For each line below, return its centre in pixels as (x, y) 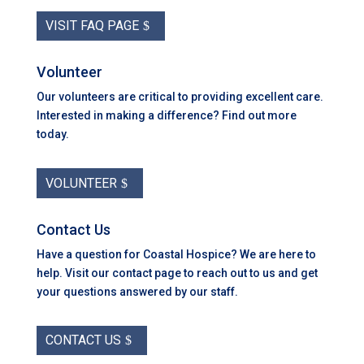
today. (52, 134)
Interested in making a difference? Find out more (166, 116)
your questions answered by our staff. (137, 291)
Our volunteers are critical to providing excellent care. (180, 97)
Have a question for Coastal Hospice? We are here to (176, 254)
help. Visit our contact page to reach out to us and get (177, 273)
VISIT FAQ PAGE (92, 26)
